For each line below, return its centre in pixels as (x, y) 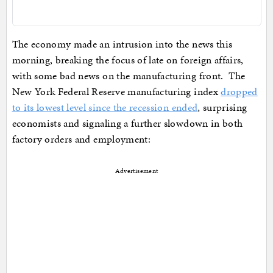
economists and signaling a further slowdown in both (127, 123)
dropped (239, 92)
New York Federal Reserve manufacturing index (116, 92)
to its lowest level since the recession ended (105, 108)
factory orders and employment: (81, 139)
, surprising (222, 108)
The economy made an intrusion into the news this (122, 44)
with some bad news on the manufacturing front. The (129, 76)
